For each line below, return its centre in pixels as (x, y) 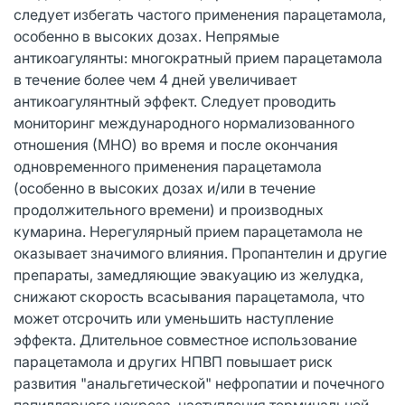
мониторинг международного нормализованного (184, 122)
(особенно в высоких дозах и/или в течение (165, 188)
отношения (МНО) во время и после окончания (176, 144)
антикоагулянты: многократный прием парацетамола (198, 57)
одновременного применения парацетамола (168, 166)
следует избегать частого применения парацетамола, (200, 14)
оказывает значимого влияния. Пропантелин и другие (200, 253)
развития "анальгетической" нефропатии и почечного (199, 383)
